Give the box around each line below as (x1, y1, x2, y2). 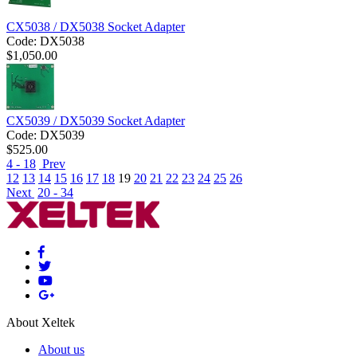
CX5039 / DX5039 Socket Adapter (6, 114, 185, 128)
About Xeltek (6, 316, 75, 330)
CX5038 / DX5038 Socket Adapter (6, 20, 185, 34)
